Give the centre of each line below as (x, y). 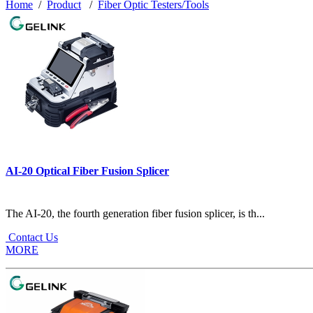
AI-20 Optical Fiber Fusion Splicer (87, 170)
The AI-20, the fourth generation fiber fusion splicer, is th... (135, 213)
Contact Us (32, 237)
